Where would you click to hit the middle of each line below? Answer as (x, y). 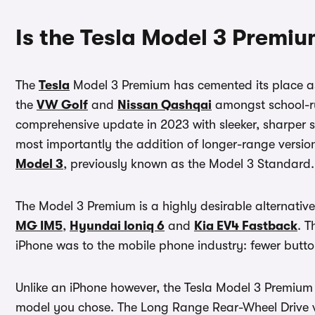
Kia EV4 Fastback (246, 226)
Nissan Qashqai (165, 105)
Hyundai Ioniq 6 (117, 226)
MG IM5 (39, 226)
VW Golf (62, 105)
